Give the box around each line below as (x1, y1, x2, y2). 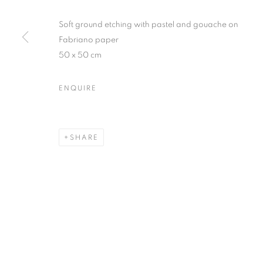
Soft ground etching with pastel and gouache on (59, 21, 238, 29)
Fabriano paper (59, 36, 119, 44)
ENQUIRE (59, 85, 97, 92)
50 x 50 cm (59, 51, 102, 59)
